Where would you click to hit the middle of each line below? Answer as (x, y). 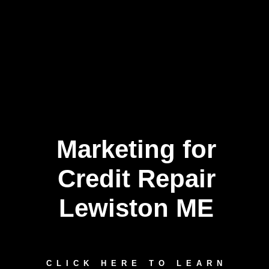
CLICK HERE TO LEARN (136, 263)
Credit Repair (136, 179)
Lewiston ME (137, 208)
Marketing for (137, 149)
